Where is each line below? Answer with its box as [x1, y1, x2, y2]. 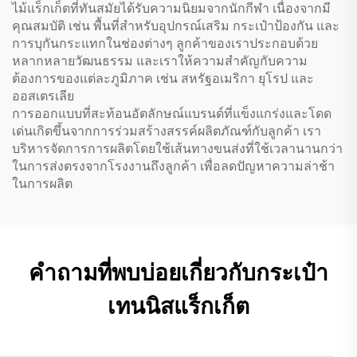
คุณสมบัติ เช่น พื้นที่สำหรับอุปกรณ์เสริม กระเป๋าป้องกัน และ [12, 18, 339, 33]
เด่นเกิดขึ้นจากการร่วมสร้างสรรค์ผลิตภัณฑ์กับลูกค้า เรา [12, 124, 321, 138]
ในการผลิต [12, 176, 73, 190]
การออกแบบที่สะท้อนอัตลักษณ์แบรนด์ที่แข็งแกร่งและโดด [12, 106, 331, 120]
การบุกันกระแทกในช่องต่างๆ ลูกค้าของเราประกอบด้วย [12, 36, 318, 50]
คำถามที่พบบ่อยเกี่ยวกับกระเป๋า [29, 259, 328, 286]
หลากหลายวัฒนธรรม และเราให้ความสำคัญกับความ [12, 53, 308, 68]
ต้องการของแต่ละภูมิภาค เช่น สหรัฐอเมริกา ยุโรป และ [12, 71, 314, 85]
